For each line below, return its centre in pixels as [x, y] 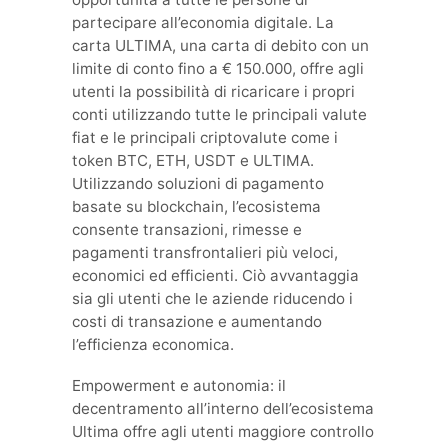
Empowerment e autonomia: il [179, 386]
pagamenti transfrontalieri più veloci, [205, 253]
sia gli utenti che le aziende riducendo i [212, 299]
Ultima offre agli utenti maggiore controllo [223, 432]
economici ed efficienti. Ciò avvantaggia [215, 276]
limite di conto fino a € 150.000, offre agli [218, 69]
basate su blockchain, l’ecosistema [196, 207]
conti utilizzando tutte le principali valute [219, 115]
